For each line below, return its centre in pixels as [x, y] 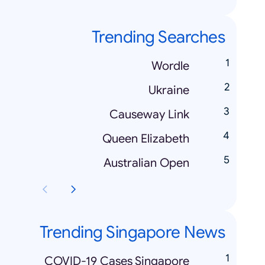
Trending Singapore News [132, 232]
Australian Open [146, 163]
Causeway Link [149, 114]
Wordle [170, 66]
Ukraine [169, 90]
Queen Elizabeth [146, 139]
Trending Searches [158, 37]
